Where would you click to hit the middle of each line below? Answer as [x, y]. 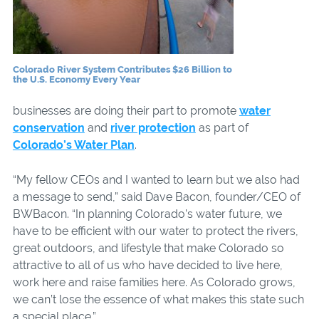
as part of [222, 128]
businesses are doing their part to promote [126, 111]
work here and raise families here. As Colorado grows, [154, 283]
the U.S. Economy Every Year [76, 80]
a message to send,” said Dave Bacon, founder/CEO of [156, 197]
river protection [153, 128]
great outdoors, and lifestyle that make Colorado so [148, 249]
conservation [48, 128]
